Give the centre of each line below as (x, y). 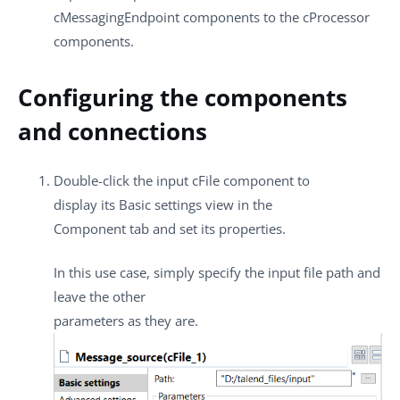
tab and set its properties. (206, 228)
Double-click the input (123, 180)
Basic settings (160, 204)
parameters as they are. (126, 321)
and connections (112, 132)
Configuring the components (183, 98)
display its (86, 204)
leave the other (100, 297)
